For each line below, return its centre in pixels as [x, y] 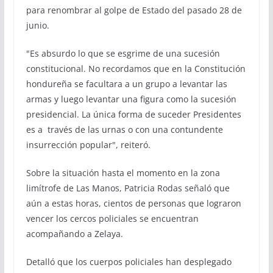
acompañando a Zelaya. [74, 233]
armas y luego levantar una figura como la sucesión [131, 99]
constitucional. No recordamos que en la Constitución [136, 68]
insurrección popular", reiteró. [88, 144]
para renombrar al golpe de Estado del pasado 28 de [134, 10]
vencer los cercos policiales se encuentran [112, 218]
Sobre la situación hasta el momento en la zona [123, 172]
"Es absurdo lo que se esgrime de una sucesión [123, 53]
